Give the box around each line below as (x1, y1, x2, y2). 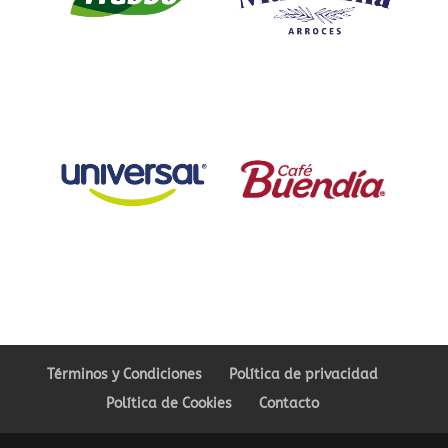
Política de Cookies (106, 394, 233, 412)
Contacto (259, 394, 320, 412)
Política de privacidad (229, 365, 379, 383)
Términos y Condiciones (47, 365, 203, 383)
